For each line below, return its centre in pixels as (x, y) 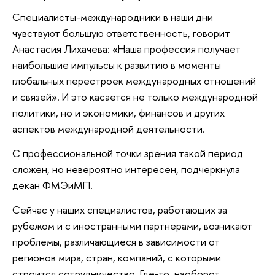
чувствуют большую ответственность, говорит (121, 33)
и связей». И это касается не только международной (135, 97)
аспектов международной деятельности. (109, 129)
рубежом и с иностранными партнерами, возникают (132, 225)
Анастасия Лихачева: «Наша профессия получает (126, 49)
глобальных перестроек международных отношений (134, 81)
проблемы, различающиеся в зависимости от (116, 241)
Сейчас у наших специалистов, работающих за (120, 209)
